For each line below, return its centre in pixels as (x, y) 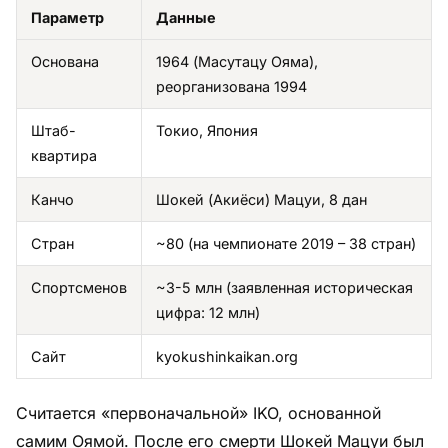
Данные (186, 17)
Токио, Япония (207, 130)
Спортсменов (79, 287)
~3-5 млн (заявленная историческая (284, 287)
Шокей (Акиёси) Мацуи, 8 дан (261, 199)
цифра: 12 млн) (208, 312)
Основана (65, 61)
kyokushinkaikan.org (227, 356)
